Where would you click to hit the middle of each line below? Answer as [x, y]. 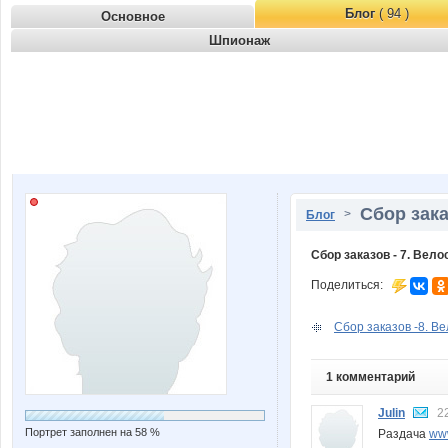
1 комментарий [370, 377]
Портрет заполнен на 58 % [92, 432]
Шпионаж [239, 40]
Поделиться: [351, 285]
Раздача [403, 433]
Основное [132, 16]
